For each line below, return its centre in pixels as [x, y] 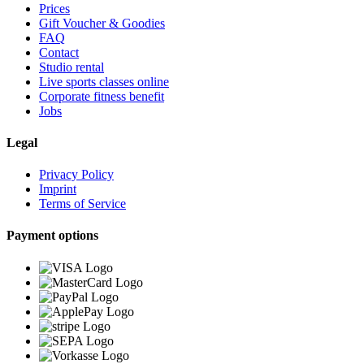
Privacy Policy [76, 175]
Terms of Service [82, 204]
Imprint [58, 189]
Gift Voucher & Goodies [102, 23]
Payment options [52, 236]
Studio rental [71, 67]
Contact [59, 52]
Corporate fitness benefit [102, 96]
